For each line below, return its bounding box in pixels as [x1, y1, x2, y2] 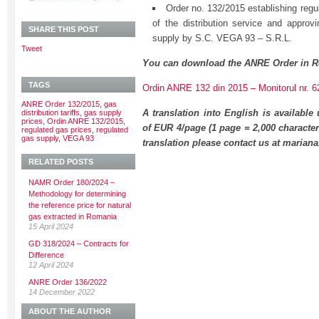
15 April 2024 [28, 222, 73, 231]
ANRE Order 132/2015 [21, 100, 100, 108]
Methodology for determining [28, 189, 126, 198]
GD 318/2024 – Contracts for [28, 239, 129, 248]
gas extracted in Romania [28, 212, 117, 221]
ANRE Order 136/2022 [28, 278, 107, 286]
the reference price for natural [28, 201, 131, 209]
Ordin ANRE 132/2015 [47, 117, 123, 125]
